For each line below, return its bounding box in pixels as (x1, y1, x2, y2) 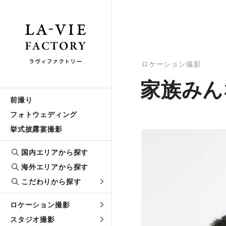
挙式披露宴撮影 (10, 125, 63, 133)
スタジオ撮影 (10, 215, 55, 223)
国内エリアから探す (21, 148, 89, 156)
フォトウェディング (10, 110, 78, 119)
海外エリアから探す (21, 162, 89, 171)
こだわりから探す (21, 177, 81, 186)
